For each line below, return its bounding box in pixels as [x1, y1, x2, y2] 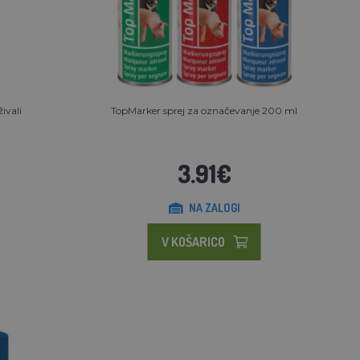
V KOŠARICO [161, 233, 225, 250]
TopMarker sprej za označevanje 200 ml [111, 104, 298, 117]
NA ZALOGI [188, 200, 240, 215]
